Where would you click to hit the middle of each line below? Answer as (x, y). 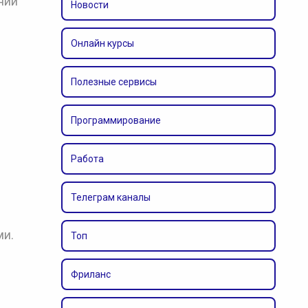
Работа (87, 159)
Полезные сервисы (113, 82)
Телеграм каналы (110, 197)
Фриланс (90, 274)
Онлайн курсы (102, 43)
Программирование (115, 120)
